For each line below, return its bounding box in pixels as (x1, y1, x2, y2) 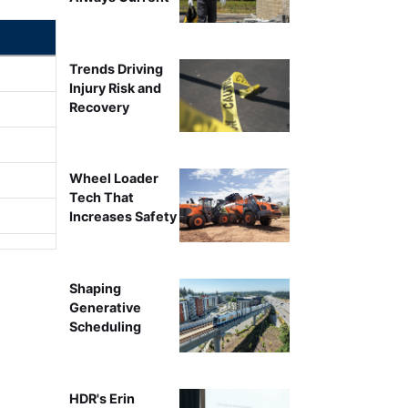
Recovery (68, 98, 129, 115)
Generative (68, 300, 141, 316)
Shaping (68, 280, 121, 297)
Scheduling (68, 319, 141, 335)
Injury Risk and (68, 79, 161, 96)
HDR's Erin (68, 390, 135, 406)
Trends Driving (68, 60, 163, 76)
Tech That (68, 189, 134, 206)
